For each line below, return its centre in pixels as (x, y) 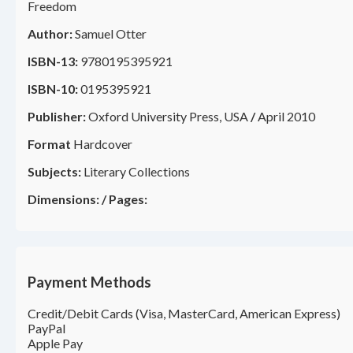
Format (49, 144)
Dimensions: (63, 199)
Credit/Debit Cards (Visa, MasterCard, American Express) (184, 313)
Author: (50, 34)
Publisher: (57, 117)
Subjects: (54, 172)
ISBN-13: (53, 61)
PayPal (46, 328)
